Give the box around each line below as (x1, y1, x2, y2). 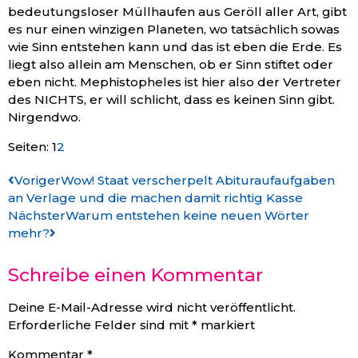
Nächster (8, 207, 66, 223)
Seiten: (8, 138, 49, 154)
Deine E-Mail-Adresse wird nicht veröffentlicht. (8, 299, 296, 315)
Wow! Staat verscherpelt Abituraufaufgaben (61, 172, 335, 188)
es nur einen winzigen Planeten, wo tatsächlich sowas (8, 22, 340, 38)
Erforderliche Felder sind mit (8, 316, 192, 332)
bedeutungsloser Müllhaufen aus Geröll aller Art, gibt (8, 4, 347, 20)
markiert (197, 316, 255, 332)
